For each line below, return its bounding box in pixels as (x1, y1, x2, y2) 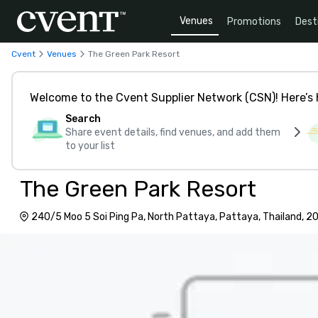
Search (65, 113, 101, 125)
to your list (65, 140, 115, 152)
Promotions (227, 15, 281, 28)
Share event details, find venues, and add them (65, 126, 280, 138)
